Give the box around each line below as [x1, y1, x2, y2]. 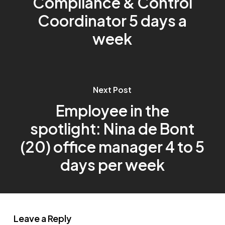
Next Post [93, 84, 132, 95]
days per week [60, 155, 165, 174]
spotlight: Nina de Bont [30, 119, 195, 138]
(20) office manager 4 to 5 [20, 137, 205, 156]
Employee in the [55, 100, 169, 120]
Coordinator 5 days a [38, 11, 187, 30]
